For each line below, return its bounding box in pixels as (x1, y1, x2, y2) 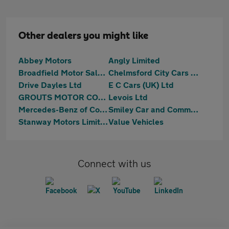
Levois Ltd (108, 92, 148, 102)
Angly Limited (108, 55, 160, 65)
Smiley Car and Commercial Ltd (191, 104, 198, 114)
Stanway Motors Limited (100, 117, 108, 126)
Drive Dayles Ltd (18, 80, 82, 89)
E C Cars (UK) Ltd (108, 80, 174, 89)
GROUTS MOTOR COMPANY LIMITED (98, 92, 106, 102)
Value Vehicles (108, 117, 164, 126)
